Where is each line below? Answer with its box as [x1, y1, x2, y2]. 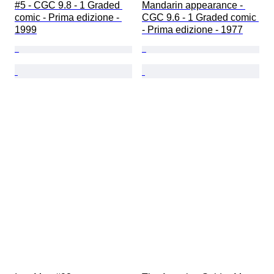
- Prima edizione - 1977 [142, 24, 243, 35]
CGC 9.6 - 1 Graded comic [142, 12, 259, 23]
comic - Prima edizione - [15, 12, 122, 23]
